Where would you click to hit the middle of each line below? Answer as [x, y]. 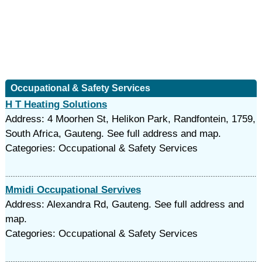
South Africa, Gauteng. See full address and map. [113, 134]
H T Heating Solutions [56, 104]
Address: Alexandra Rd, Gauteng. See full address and [124, 204]
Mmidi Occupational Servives [73, 190]
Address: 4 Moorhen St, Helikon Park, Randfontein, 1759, [130, 119]
